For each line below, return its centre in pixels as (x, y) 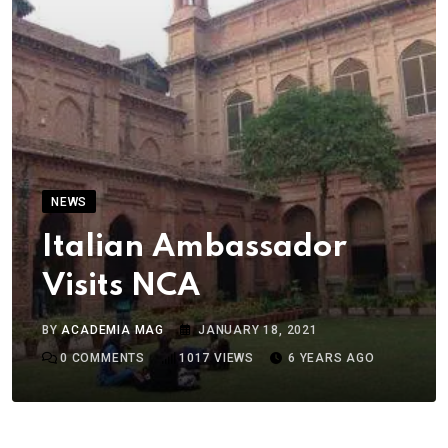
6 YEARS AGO (331, 358)
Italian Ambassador (194, 248)
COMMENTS (106, 358)
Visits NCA (125, 287)
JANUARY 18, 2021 (258, 330)
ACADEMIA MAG (113, 330)
